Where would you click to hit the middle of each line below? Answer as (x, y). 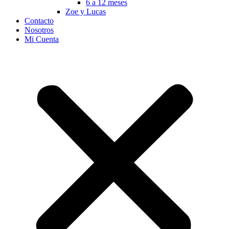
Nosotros (39, 30)
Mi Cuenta (42, 39)
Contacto (39, 21)
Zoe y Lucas (86, 12)
